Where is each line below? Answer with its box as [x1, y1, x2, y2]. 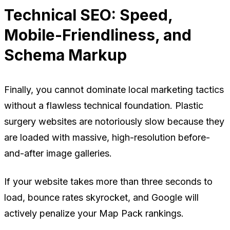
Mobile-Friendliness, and [4, 25, 191, 44]
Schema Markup [4, 45, 127, 64]
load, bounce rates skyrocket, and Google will [4, 191, 199, 203]
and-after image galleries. [4, 147, 112, 159]
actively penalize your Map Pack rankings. [4, 207, 184, 219]
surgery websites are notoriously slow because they [4, 116, 224, 127]
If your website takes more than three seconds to [4, 176, 213, 187]
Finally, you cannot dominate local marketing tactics [4, 84, 224, 95]
